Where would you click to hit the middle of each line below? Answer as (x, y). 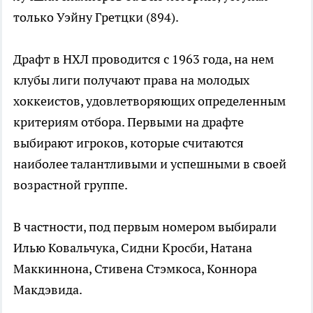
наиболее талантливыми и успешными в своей (150, 163)
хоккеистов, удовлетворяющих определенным (150, 101)
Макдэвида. (48, 289)
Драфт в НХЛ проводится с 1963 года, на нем (144, 59)
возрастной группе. (71, 184)
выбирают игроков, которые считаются (129, 143)
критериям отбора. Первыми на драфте (129, 122)
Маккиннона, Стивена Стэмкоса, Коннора (135, 268)
